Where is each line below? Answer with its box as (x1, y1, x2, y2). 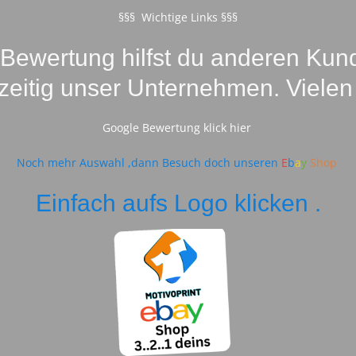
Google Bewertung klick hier (102, 120, 254, 136)
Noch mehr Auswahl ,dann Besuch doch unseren (16, 154, 281, 170)
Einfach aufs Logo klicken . (35, 188, 321, 216)
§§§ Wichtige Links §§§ (118, 10, 238, 25)
